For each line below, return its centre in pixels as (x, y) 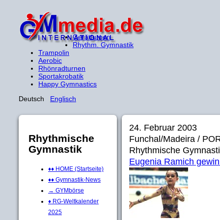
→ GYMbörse (66, 190)
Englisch (63, 99)
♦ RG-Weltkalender (73, 201)
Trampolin (54, 53)
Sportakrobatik (61, 76)
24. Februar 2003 (163, 128)
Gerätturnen (92, 37)
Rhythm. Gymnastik (103, 45)
